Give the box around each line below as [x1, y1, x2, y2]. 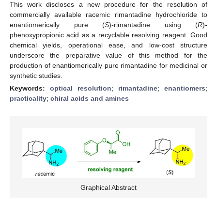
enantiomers [164, 84, 205, 92]
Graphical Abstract [80, 183, 137, 191]
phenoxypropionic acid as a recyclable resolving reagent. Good [10, 31, 207, 39]
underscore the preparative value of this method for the [10, 51, 207, 59]
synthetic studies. [10, 71, 62, 79]
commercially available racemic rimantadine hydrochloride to [10, 10, 207, 18]
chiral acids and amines [50, 94, 129, 102]
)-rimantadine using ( [109, 20, 198, 29]
